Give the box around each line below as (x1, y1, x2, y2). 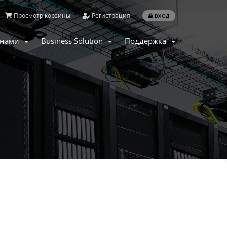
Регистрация (90, 11, 130, 20)
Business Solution (41, 35, 107, 46)
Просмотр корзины (12, 11, 70, 20)
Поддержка (125, 35, 170, 46)
